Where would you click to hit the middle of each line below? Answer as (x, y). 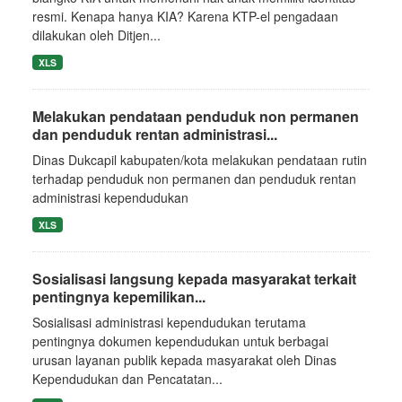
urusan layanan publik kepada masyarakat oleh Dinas (184, 359)
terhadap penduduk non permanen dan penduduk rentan (194, 178)
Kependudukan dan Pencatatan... (127, 378)
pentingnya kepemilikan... (119, 296)
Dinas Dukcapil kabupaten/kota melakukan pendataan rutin (200, 159)
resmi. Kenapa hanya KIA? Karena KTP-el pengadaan (185, 16)
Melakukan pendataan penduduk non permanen (196, 116)
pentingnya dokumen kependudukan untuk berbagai (180, 341)
